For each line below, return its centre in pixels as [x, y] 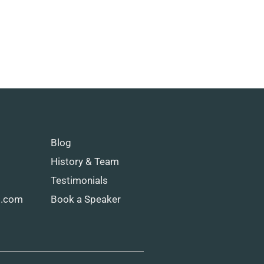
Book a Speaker [85, 199]
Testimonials [79, 180]
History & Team [85, 161]
